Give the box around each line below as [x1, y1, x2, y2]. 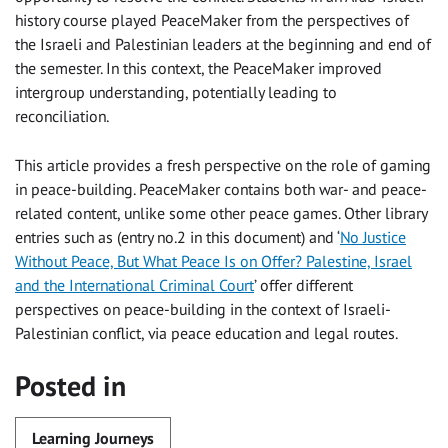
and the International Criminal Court [15, 275, 254, 296]
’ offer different [254, 275, 353, 296]
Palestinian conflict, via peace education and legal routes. [15, 323, 398, 344]
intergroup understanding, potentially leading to [15, 82, 337, 103]
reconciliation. [15, 106, 112, 127]
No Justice [340, 227, 406, 248]
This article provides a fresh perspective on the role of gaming [15, 155, 431, 176]
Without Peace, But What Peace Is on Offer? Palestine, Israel [15, 251, 412, 272]
